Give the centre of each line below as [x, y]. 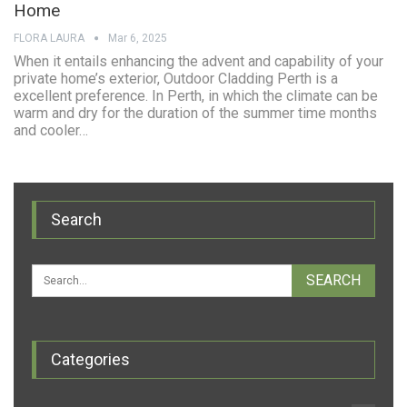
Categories [90, 360]
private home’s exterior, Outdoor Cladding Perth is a [176, 79]
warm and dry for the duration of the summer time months [195, 114]
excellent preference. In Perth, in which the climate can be [196, 96]
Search [76, 220]
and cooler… [51, 131]
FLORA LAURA [50, 39]
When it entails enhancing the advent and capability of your [199, 62]
